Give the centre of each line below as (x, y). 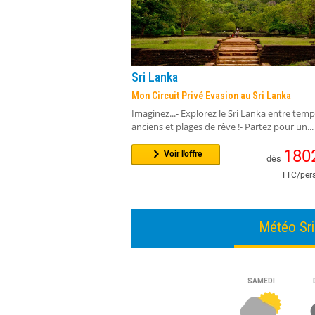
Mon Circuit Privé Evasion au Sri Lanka (211, 96)
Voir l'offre (181, 154)
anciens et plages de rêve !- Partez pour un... (223, 127)
